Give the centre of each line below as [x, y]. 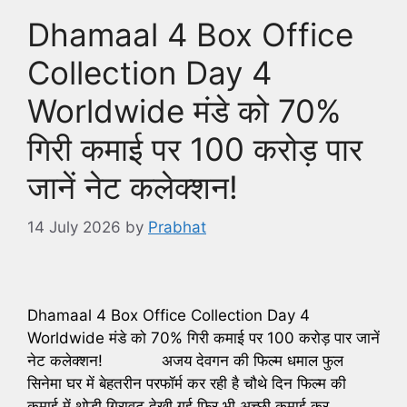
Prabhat [177, 228]
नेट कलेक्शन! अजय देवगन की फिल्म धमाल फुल [185, 360]
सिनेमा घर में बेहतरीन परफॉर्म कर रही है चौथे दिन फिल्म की [187, 383]
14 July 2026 [74, 228]
